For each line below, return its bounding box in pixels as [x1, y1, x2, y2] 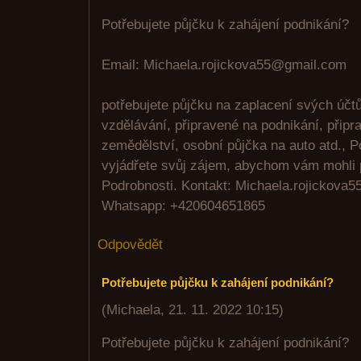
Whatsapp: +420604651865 [102, 198, 265, 214]
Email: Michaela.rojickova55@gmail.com [102, 57, 346, 73]
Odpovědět [98, 237, 163, 252]
